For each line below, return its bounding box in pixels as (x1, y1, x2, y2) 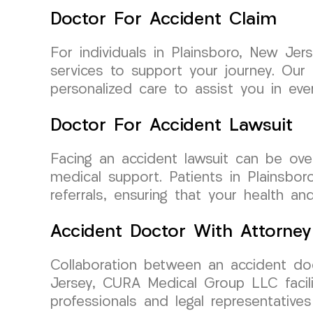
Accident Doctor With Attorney (50, 223, 312, 241)
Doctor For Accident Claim (50, 10, 277, 29)
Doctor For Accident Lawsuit (50, 117, 293, 135)
